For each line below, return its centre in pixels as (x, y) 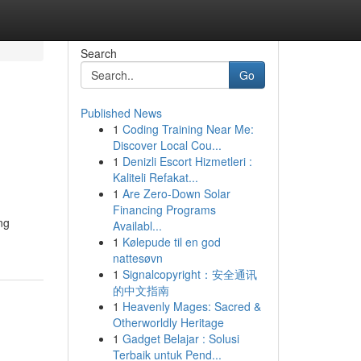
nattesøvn (137, 258)
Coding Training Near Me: (188, 129)
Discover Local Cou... (167, 145)
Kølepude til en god (171, 242)
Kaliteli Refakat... (155, 177)
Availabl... (137, 226)
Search (98, 53)
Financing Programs (164, 210)
